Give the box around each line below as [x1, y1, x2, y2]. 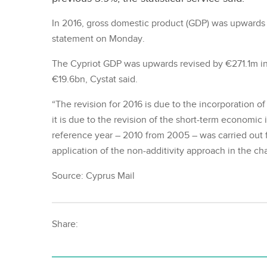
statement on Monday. [52, 33, 145, 45]
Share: [52, 219, 78, 230]
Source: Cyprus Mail [52, 170, 135, 182]
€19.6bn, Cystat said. [52, 74, 138, 85]
